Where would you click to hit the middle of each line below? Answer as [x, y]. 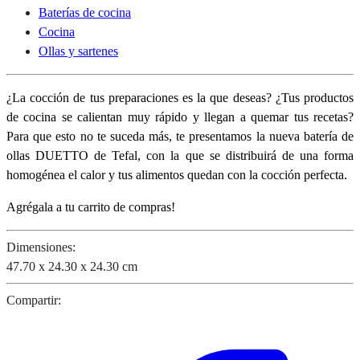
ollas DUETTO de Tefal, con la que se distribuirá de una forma [180, 155]
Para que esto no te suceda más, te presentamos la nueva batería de [180, 136]
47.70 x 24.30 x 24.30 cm [72, 266]
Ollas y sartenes [78, 51]
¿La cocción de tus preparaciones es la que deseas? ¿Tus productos [180, 97]
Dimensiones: [41, 247]
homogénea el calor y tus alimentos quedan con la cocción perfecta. [177, 174]
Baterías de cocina [85, 12]
